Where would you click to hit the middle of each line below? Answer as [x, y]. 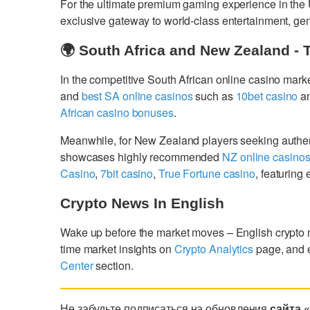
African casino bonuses [117, 112]
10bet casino [267, 95]
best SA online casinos [137, 95]
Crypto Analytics [214, 248]
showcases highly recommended [142, 156]
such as [214, 95]
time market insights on [117, 248]
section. [113, 265]
